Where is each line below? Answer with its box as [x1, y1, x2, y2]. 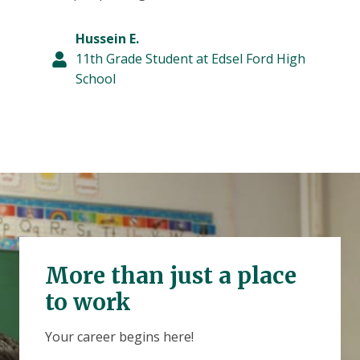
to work [45, 288, 131, 317]
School [76, 70, 116, 88]
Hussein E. [76, 30, 139, 48]
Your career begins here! [45, 328, 194, 346]
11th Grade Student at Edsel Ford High [76, 50, 305, 68]
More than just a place [45, 261, 297, 291]
